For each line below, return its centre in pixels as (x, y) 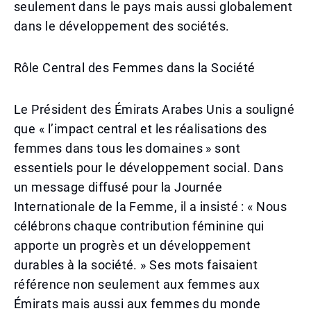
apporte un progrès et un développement (133, 245)
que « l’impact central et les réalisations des (141, 129)
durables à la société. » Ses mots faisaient (136, 265)
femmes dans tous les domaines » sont (127, 148)
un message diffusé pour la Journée (118, 187)
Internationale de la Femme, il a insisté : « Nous (151, 207)
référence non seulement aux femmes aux (137, 284)
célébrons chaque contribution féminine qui (139, 226)
